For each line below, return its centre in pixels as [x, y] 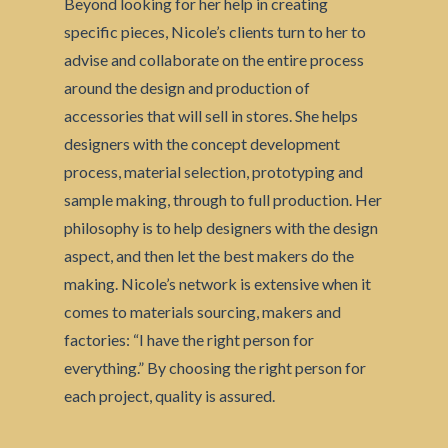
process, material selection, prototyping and [214, 172]
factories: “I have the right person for [189, 340]
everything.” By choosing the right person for [215, 368]
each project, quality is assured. [170, 396]
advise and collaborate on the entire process [214, 60]
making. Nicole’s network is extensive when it [218, 284]
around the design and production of [187, 88]
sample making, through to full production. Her [223, 200]
